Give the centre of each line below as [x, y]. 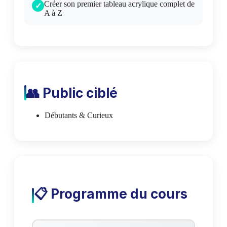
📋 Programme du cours [111, 194]
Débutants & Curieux [79, 115]
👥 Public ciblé [72, 93]
